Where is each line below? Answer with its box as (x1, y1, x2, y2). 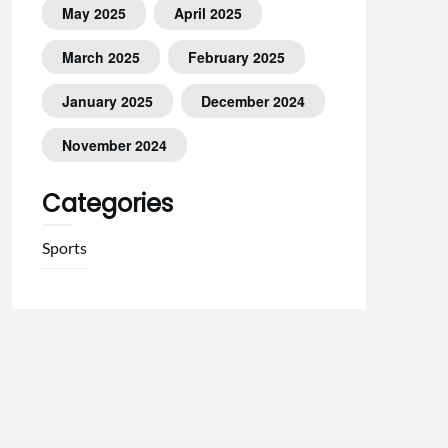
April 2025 (173, 3, 242, 23)
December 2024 (200, 91, 305, 111)
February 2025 (187, 47, 285, 67)
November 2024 (61, 135, 167, 155)
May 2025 (61, 3, 126, 23)
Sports (41, 238, 87, 257)
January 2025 (61, 91, 153, 111)
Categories (41, 187, 173, 220)
